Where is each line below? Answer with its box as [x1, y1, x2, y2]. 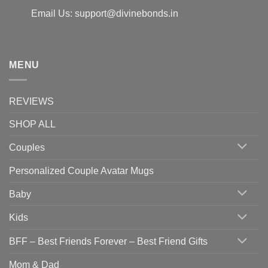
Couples [9, 142, 45, 153]
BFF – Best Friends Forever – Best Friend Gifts [9, 236, 208, 247]
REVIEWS [9, 96, 54, 106]
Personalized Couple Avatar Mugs [9, 165, 154, 176]
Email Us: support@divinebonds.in [31, 8, 178, 19]
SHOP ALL [9, 118, 56, 129]
